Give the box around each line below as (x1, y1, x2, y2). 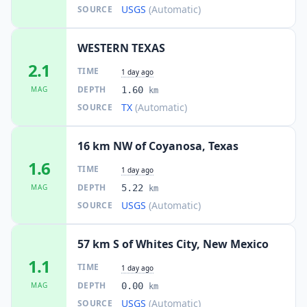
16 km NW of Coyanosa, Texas (77, 138, 238, 153)
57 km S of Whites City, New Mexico (77, 236, 269, 251)
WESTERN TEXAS (77, 40, 165, 56)
